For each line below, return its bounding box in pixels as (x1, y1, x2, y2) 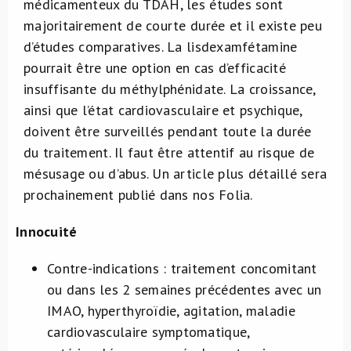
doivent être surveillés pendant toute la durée (24, 122, 312, 140)
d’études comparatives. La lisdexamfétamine (24, 38, 298, 56)
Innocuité (16, 223, 78, 241)
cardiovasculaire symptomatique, (47, 323, 250, 341)
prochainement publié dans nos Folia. (24, 186, 253, 204)
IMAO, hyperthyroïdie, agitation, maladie (47, 302, 295, 320)
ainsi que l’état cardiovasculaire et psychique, (24, 101, 302, 119)
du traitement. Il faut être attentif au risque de (24, 143, 315, 161)
